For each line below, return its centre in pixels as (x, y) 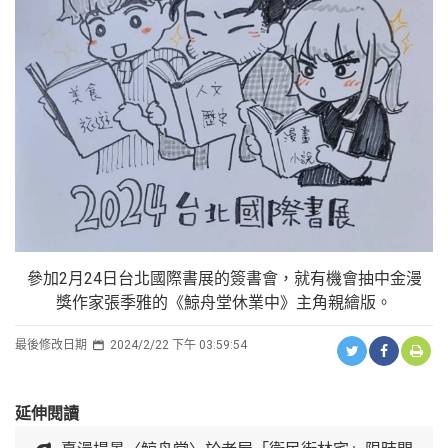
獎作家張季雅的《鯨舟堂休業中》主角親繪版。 (224, 303)
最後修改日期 (52, 345)
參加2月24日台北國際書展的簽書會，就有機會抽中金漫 (224, 279)
